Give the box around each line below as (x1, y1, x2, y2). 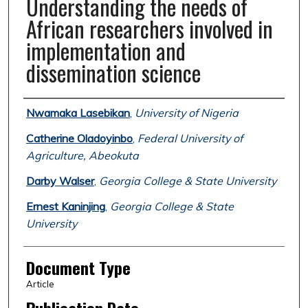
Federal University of (137, 131, 243, 146)
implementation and (25, 34, 186, 67)
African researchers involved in (25, 12, 273, 45)
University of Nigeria (134, 106, 239, 120)
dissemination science (25, 56, 201, 89)
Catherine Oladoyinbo (25, 131, 133, 146)
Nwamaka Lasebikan (25, 106, 130, 120)
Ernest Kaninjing (25, 199, 105, 214)
